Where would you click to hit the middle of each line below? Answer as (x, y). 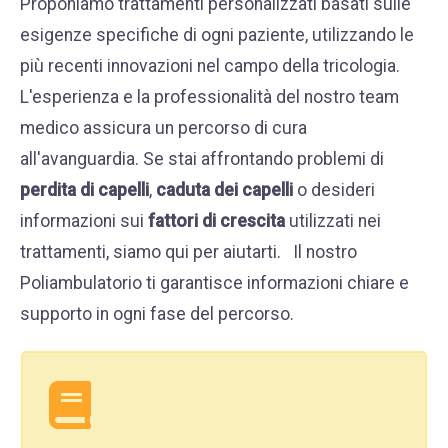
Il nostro (325, 252)
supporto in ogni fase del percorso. (159, 314)
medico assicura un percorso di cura (163, 128)
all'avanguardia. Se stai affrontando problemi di (202, 159)
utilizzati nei (333, 221)
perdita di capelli (84, 190)
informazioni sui (84, 221)
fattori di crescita (216, 221)
